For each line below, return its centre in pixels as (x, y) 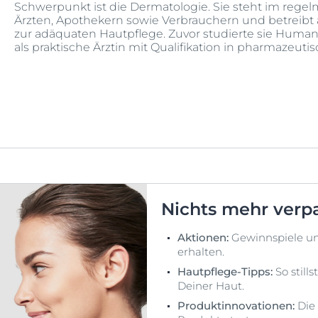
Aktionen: (205, 238)
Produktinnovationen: (238, 306)
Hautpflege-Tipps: (227, 272)
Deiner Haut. (211, 286)
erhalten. (201, 252)
